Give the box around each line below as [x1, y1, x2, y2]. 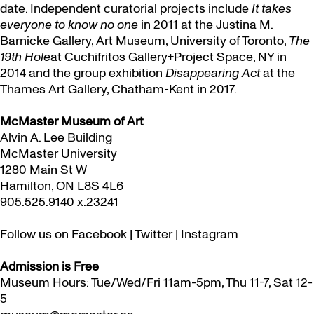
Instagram [181, 226, 238, 243]
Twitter [135, 226, 172, 243]
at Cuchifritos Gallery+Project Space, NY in [50, 48, 287, 66]
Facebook [71, 226, 127, 243]
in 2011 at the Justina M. [141, 16, 273, 34]
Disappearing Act [165, 64, 263, 82]
